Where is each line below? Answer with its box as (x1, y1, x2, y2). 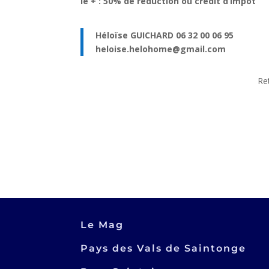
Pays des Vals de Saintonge (80, 242, 247, 254)
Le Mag (80, 219, 124, 231)
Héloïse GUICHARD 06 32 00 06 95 (95, 29, 234, 41)
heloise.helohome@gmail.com (95, 43, 226, 55)
